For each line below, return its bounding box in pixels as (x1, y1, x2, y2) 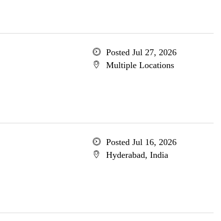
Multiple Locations (106, 60, 174, 70)
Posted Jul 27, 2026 (106, 47, 177, 57)
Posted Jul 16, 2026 (106, 137, 177, 147)
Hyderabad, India (106, 150, 168, 160)
